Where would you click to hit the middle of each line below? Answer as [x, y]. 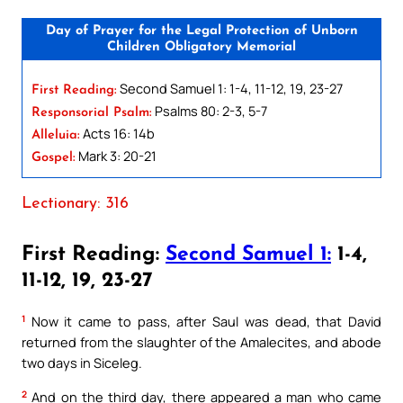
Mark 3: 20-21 [116, 155]
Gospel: [54, 157]
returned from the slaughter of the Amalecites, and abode [201, 342]
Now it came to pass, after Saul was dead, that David [203, 322]
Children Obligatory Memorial [201, 47]
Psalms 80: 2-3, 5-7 [210, 110]
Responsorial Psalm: [92, 112]
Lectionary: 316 [75, 203]
